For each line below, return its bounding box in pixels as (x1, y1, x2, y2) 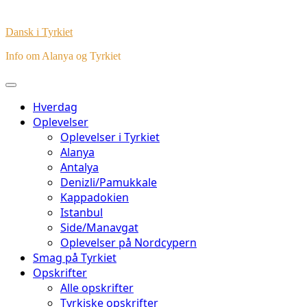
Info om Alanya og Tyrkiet (5, 50, 121, 62)
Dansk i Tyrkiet (5, 26, 73, 38)
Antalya (60, 160, 99, 175)
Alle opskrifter (60, 280, 134, 295)
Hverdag (33, 99, 77, 114)
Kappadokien (60, 190, 129, 205)
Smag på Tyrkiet (33, 250, 116, 265)
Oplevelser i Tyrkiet (60, 130, 160, 145)
